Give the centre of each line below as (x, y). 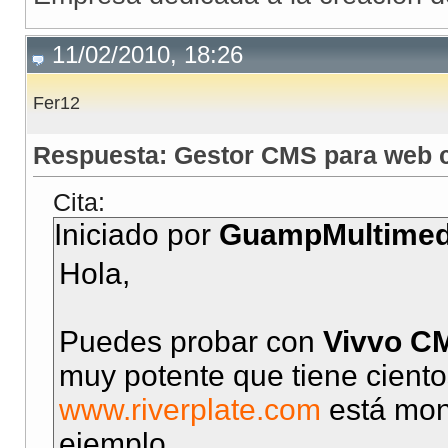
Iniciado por (136, 235)
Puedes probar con (191, 342)
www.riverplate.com (190, 410)
